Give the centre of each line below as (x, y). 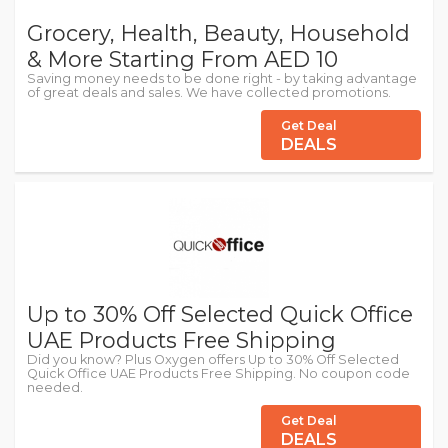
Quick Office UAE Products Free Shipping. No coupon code (218, 374)
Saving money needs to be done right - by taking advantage (222, 79)
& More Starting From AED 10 (182, 59)
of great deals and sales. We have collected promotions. (209, 93)
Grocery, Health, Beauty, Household (218, 33)
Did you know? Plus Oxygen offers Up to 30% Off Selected (213, 360)
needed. (55, 388)
